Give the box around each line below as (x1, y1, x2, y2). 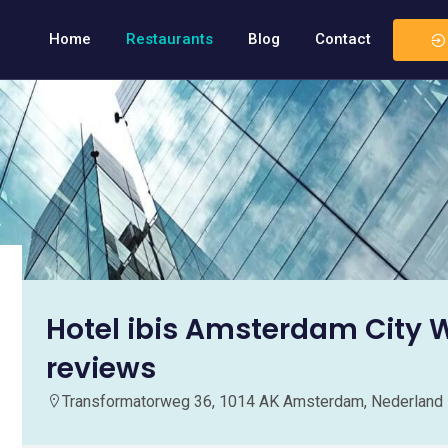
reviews (46, 349, 156, 388)
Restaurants (126, 30, 213, 48)
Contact (315, 30, 371, 48)
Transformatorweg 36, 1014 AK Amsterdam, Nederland (62, 392, 443, 411)
